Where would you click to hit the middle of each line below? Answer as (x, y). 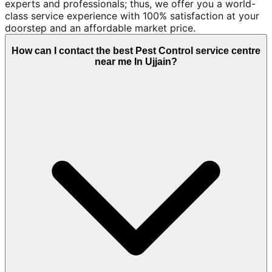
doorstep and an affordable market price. (100, 28)
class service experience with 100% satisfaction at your (132, 16)
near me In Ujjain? (136, 61)
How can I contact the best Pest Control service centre (136, 50)
